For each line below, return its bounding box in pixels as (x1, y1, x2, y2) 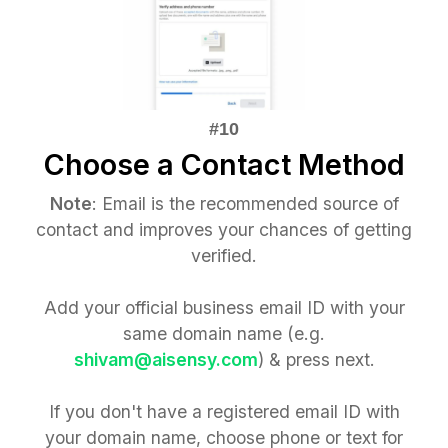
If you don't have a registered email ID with (48, 401, 400, 423)
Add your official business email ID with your (43, 297, 405, 319)
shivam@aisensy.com (73, 349, 258, 371)
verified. (191, 245, 257, 267)
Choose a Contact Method (43, 147, 405, 183)
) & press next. (257, 349, 375, 371)
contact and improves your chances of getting (36, 219, 412, 241)
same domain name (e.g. (123, 323, 325, 345)
